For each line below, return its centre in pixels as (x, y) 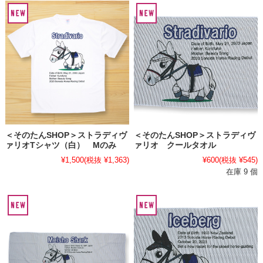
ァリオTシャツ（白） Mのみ (60, 145)
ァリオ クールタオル (175, 145)
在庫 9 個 (242, 171)
